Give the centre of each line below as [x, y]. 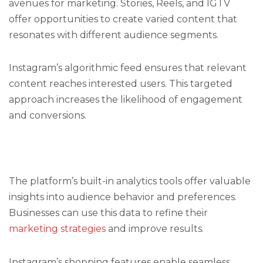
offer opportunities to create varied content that [123, 19]
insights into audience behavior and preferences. [123, 197]
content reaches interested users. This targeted [121, 83]
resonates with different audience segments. [114, 35]
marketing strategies [57, 229]
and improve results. [155, 229]
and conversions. [48, 115]
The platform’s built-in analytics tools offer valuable [130, 181]
